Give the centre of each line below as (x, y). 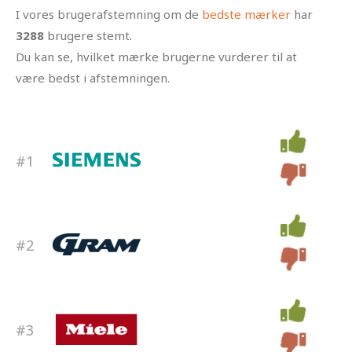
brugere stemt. (88, 36)
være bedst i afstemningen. (93, 78)
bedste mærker (246, 15)
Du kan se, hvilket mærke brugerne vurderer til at (156, 57)
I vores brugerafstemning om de (109, 15)
